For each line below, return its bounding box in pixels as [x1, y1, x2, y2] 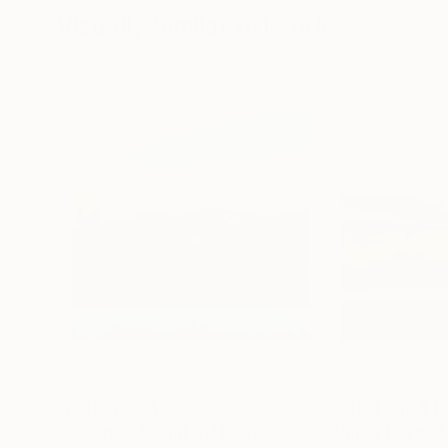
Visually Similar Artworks [56, 10, 342, 40]
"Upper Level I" [326, 421, 446, 442]
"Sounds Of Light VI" [56, 421, 218, 442]
